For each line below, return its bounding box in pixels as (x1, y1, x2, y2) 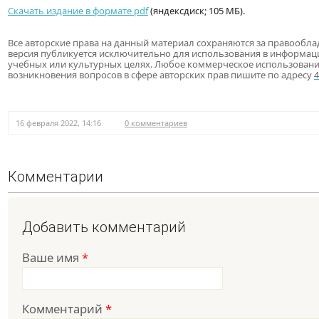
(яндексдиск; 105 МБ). (148, 4, 245, 18)
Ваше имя (22, 249, 82, 266)
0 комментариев (125, 117, 187, 129)
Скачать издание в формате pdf (8, 4, 148, 18)
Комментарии (8, 168, 103, 186)
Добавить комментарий (22, 219, 186, 236)
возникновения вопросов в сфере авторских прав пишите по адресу (8, 68, 314, 82)
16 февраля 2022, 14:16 (16, 117, 101, 129)
